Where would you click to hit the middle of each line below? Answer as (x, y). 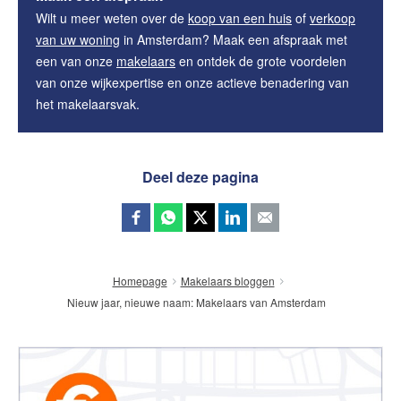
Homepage (140, 281)
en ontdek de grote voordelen (261, 60)
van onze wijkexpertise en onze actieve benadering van (192, 82)
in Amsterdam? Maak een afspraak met (234, 39)
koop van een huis (240, 17)
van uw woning (78, 39)
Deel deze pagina (200, 176)
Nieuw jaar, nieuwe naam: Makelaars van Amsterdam (196, 302)
